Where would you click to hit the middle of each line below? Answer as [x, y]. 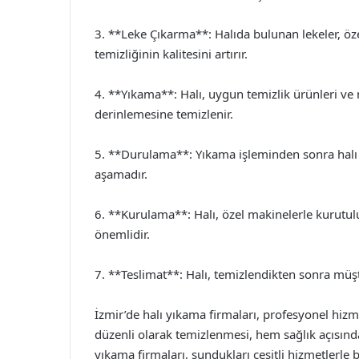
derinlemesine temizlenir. [164, 113]
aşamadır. [121, 173]
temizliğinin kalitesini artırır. [171, 53]
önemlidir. [122, 234]
